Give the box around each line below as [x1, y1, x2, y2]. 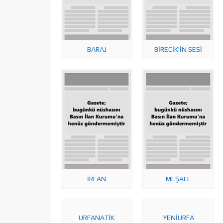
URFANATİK [79, 214, 114, 222]
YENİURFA [162, 214, 194, 222]
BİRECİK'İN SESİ [154, 45, 202, 53]
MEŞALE [165, 175, 191, 183]
